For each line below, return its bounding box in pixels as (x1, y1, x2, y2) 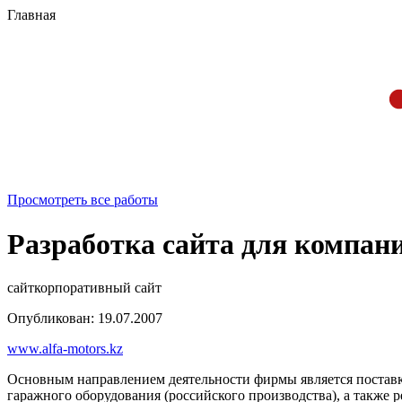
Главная (7, 7, 56, 22)
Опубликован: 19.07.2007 (7, 310, 162, 326)
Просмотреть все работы (7, 192, 158, 208)
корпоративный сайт (34, 280, 162, 295)
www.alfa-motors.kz (7, 341, 123, 356)
